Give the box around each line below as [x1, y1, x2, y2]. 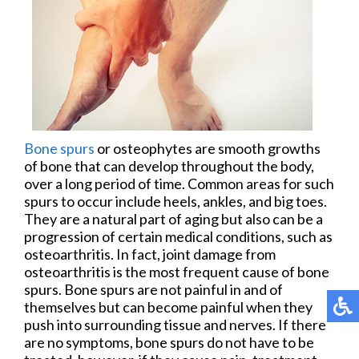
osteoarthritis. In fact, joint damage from [24, 244, 276, 263]
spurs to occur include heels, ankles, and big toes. [24, 192, 327, 210]
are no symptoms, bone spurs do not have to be [24, 333, 314, 351]
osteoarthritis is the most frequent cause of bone [24, 262, 329, 280]
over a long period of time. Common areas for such [24, 174, 334, 192]
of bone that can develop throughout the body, [24, 156, 314, 175]
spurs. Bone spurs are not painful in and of [24, 280, 283, 298]
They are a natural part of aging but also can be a [24, 209, 323, 228]
